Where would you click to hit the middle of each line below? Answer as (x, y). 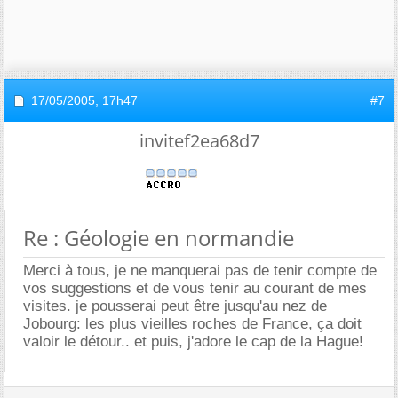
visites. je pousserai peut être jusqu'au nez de (175, 306)
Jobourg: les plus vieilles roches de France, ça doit (192, 323)
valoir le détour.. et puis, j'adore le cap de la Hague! (193, 341)
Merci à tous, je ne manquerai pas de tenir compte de (200, 270)
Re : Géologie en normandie (159, 237)
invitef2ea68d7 (199, 140)
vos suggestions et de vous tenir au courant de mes (195, 288)
